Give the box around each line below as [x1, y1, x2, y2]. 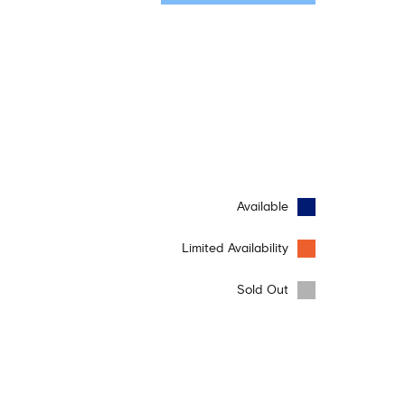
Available [237, 201, 288, 213]
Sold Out [237, 284, 288, 297]
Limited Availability [182, 242, 288, 255]
